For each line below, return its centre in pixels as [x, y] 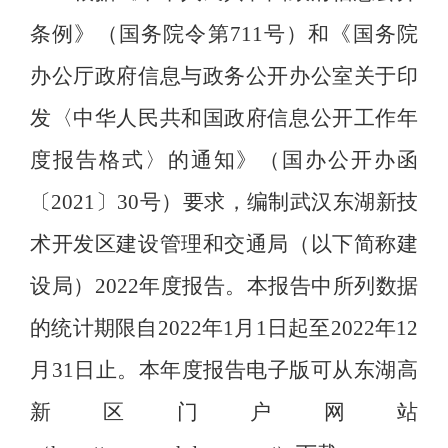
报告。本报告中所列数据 [300, 286]
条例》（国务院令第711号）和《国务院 [224, 34]
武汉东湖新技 [353, 202]
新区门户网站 [224, 412]
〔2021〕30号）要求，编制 [160, 202]
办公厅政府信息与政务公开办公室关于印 [224, 76]
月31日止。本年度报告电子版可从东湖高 [224, 370]
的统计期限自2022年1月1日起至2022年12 [224, 328]
